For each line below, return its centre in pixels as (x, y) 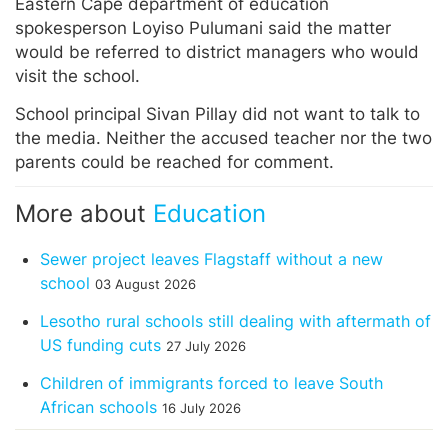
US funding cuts (100, 344)
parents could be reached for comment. (174, 161)
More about (84, 213)
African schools (98, 406)
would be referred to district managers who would (217, 51)
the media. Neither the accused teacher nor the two (223, 137)
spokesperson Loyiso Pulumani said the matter (203, 27)
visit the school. (77, 75)
